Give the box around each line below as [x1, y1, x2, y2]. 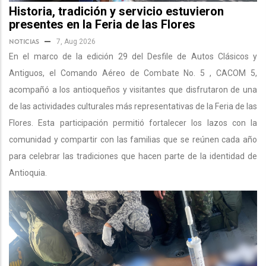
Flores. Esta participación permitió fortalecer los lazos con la [9, 118, 257, 128]
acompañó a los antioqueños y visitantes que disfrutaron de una [9, 85, 257, 95]
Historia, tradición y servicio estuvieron [9, 4, 224, 19]
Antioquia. [9, 168, 47, 178]
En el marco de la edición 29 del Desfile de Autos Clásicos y [9, 52, 257, 62]
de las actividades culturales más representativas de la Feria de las [9, 102, 257, 112]
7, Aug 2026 [56, 37, 96, 46]
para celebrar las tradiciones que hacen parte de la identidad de [9, 151, 257, 161]
